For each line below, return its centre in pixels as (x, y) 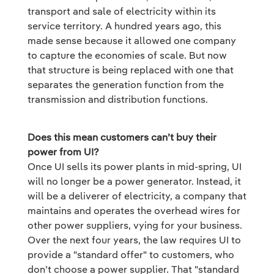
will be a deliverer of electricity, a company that (137, 196)
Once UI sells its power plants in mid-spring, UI (135, 166)
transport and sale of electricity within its (122, 11)
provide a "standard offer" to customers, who (131, 254)
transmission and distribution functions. (118, 99)
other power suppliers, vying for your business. (135, 225)
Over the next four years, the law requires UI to (134, 240)
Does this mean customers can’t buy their (122, 137)
